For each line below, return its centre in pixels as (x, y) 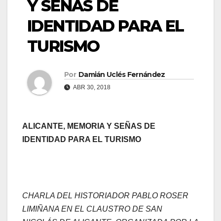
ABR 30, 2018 (91, 88)
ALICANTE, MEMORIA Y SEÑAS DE (89, 126)
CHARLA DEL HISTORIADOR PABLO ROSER (105, 196)
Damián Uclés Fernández (122, 75)
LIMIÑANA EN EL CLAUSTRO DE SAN (92, 209)
